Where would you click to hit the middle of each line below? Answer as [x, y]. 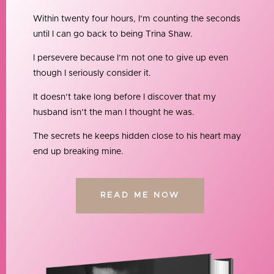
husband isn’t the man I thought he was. [113, 112]
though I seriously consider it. [92, 73]
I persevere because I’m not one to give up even [130, 58]
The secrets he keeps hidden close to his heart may [137, 136]
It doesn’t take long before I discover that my [124, 97]
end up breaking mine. [78, 151]
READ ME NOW [140, 195]
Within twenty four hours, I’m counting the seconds [136, 19]
